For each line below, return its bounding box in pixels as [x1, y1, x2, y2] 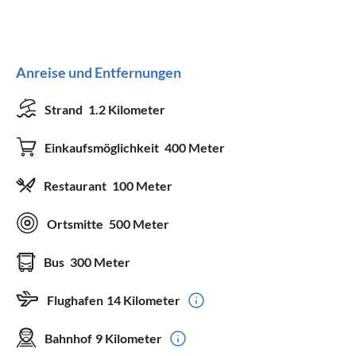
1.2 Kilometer [88, 101, 165, 117]
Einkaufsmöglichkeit [44, 139, 161, 155]
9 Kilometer [95, 330, 162, 346]
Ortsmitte [47, 215, 106, 231]
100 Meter [112, 177, 172, 193]
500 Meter [109, 215, 169, 231]
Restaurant [44, 177, 109, 193]
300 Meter [70, 253, 130, 269]
